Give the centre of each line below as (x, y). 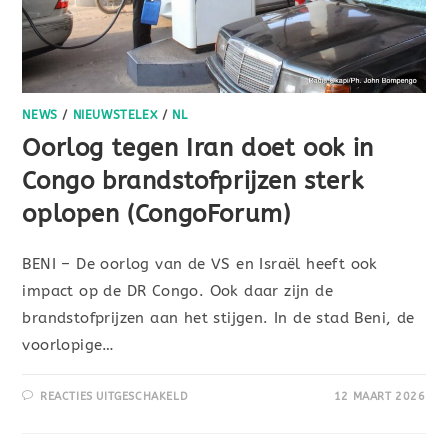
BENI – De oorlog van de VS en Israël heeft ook (200, 263)
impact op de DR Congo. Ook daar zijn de (178, 290)
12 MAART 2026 (379, 396)
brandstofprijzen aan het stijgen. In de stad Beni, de (218, 317)
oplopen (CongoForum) (156, 213)
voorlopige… (68, 344)
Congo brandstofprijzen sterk (193, 180)
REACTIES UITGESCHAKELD (114, 396)
